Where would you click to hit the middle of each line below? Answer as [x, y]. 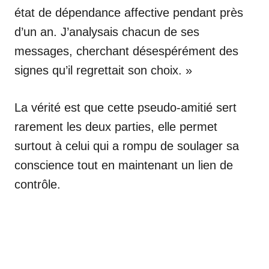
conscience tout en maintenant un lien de [124, 165]
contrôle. [38, 184]
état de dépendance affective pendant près [129, 12]
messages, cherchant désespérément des [126, 51]
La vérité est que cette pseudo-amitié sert [125, 107]
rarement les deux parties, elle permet [116, 126]
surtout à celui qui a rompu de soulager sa [127, 146]
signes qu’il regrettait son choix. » [103, 70]
